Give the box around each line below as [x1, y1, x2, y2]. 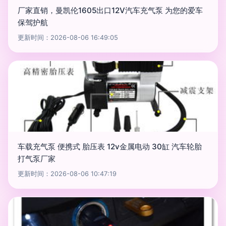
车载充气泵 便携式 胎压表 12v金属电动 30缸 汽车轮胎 [18, 142, 202, 151]
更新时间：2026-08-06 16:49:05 [18, 34, 118, 41]
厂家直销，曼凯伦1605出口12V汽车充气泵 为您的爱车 [18, 6, 203, 15]
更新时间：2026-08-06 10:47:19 [18, 170, 117, 178]
